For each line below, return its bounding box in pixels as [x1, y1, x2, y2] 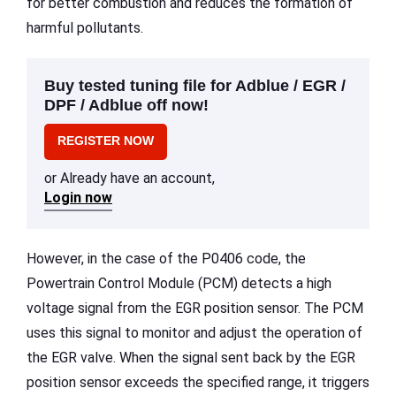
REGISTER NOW [57, 133, 154, 148]
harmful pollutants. [27, 19, 143, 36]
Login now [44, 188, 112, 206]
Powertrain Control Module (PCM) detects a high [27, 274, 331, 292]
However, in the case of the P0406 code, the [27, 249, 306, 267]
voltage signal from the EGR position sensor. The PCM [27, 299, 363, 316]
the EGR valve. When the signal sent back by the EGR [27, 348, 355, 366]
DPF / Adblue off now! [44, 95, 209, 114]
